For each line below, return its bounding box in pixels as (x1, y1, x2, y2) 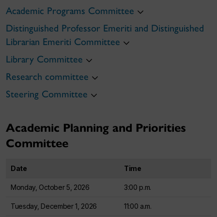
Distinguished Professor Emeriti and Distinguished (6, 22, 204, 34)
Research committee (6, 71, 89, 82)
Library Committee (6, 53, 83, 65)
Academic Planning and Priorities (6, 121, 186, 135)
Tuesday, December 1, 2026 (11, 202, 97, 210)
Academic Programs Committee (6, 5, 134, 16)
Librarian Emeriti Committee (6, 36, 120, 47)
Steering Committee (6, 88, 88, 100)
